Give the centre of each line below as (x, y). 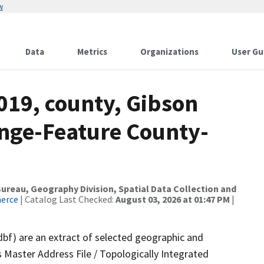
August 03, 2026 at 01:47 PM (173, 199)
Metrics (92, 52)
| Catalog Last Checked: (67, 199)
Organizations (169, 52)
